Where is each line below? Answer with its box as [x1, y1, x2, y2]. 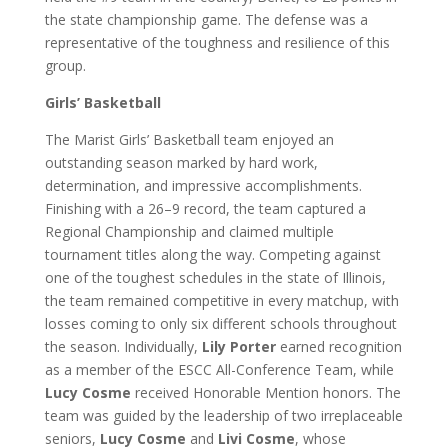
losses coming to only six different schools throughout [44, 314, 397, 333]
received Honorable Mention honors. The [130, 383, 401, 402]
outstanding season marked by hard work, [44, 153, 318, 172]
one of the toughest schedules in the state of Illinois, [44, 268, 386, 287]
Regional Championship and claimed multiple [44, 222, 334, 241]
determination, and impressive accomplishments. [44, 176, 362, 195]
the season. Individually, [44, 337, 202, 356]
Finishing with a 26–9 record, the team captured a [44, 199, 366, 218]
